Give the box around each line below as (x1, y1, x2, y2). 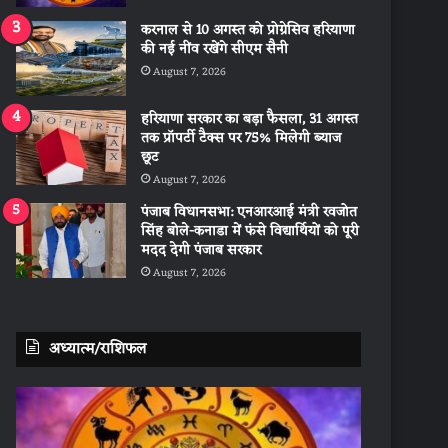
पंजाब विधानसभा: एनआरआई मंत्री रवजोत (141, 200, 358, 226)
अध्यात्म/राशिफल (49, 336, 147, 364)
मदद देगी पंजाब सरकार (141, 238, 262, 264)
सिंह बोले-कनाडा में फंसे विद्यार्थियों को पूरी (141, 219, 360, 245)
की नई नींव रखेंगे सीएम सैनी (141, 37, 289, 63)
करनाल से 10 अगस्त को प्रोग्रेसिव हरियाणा (141, 18, 356, 44)
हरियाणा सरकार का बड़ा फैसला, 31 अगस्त (141, 107, 359, 133)
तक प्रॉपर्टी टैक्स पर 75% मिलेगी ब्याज (141, 126, 342, 152)
